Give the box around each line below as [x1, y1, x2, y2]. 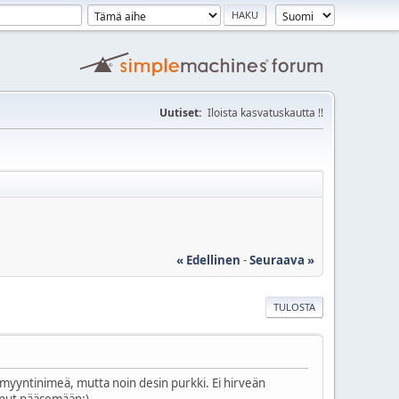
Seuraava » [249, 251, 314, 268]
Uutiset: [159, 105, 201, 120]
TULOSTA [273, 299, 315, 313]
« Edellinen [176, 251, 240, 268]
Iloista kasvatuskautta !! [208, 105, 323, 120]
